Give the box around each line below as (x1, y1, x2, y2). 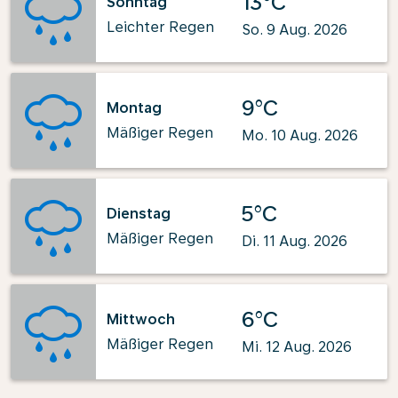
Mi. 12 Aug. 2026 (242, 338, 352, 355)
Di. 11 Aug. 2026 (242, 233, 347, 250)
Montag (107, 99, 162, 116)
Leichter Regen (107, 18, 214, 36)
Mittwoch (107, 310, 175, 328)
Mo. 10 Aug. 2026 (242, 127, 358, 144)
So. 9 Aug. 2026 (242, 21, 347, 38)
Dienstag (107, 204, 171, 222)
